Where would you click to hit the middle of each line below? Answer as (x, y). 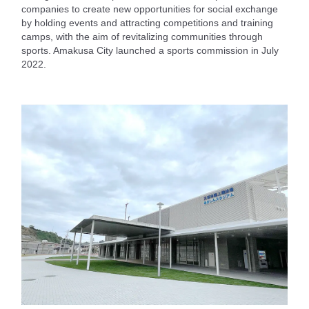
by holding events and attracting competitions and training (147, 23)
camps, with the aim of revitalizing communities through (142, 37)
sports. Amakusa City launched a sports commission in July (150, 50)
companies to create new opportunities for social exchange (150, 9)
